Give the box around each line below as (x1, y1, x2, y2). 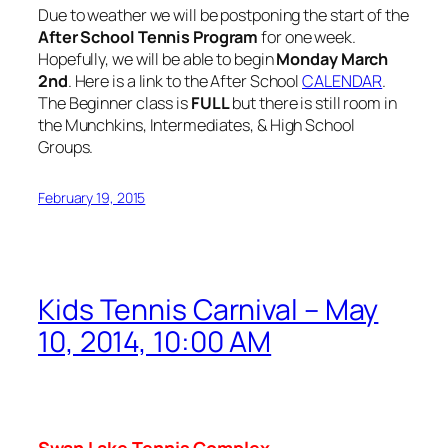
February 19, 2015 (38, 188, 146, 208)
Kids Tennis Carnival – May (38, 289, 379, 329)
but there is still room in (229, 92, 397, 115)
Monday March (276, 48, 389, 71)
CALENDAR (302, 70, 383, 93)
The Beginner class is (38, 92, 191, 115)
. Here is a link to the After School (67, 70, 303, 93)
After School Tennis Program (38, 26, 259, 49)
